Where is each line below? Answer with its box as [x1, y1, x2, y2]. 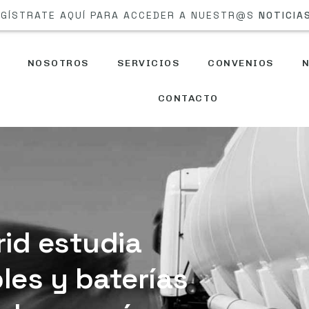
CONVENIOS [208, 57, 275, 69]
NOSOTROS [27, 57, 90, 69]
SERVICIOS [117, 57, 181, 69]
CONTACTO [157, 92, 219, 104]
